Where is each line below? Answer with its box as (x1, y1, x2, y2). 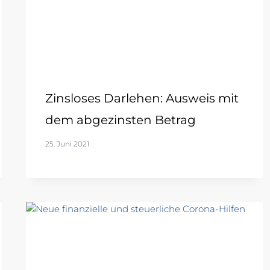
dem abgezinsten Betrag (45, 113, 196, 128)
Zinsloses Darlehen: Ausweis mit (45, 91, 239, 106)
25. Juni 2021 (45, 139, 89, 149)
